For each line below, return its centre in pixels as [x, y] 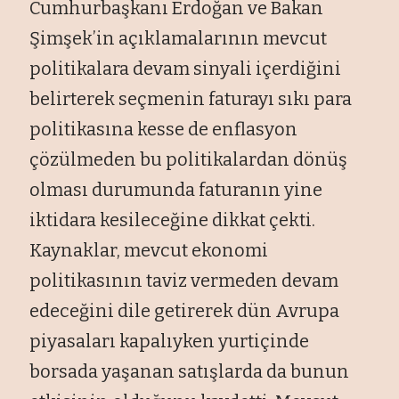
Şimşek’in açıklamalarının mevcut [179, 38]
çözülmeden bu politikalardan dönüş [189, 159]
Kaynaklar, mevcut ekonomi [149, 250]
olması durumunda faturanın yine [176, 189]
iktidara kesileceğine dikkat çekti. [173, 220]
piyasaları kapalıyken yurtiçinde [170, 341]
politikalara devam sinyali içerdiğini [186, 68]
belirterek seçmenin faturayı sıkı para [191, 98]
